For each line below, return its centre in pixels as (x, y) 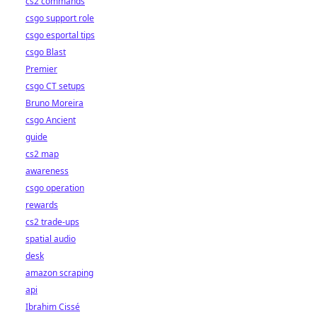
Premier (41, 69)
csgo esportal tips (60, 35)
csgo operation (55, 188)
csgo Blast (46, 52)
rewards (42, 205)
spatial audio (51, 239)
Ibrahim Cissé (53, 307)
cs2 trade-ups (52, 222)
